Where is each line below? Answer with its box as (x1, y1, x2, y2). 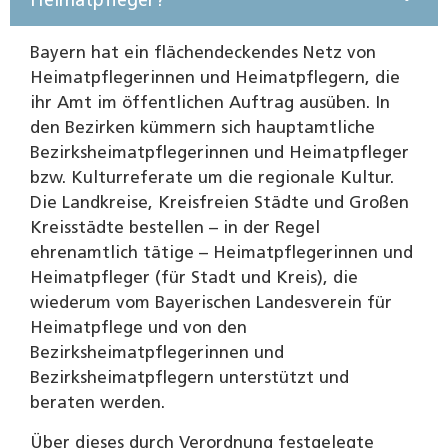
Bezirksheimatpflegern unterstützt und (30, 369, 349, 387)
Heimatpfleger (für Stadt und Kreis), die (30, 269, 358, 287)
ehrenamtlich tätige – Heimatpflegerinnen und (30, 244, 413, 262)
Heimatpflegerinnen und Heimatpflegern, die (30, 69, 400, 87)
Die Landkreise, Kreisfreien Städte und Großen (30, 194, 409, 212)
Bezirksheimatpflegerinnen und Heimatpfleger (30, 144, 409, 162)
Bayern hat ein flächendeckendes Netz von (30, 44, 376, 62)
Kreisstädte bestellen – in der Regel (30, 219, 320, 237)
